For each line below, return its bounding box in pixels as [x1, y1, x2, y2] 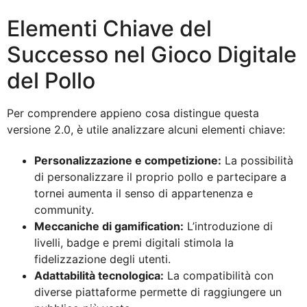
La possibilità [221, 153, 293, 168]
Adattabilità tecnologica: [34, 269, 164, 283]
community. [34, 203, 94, 217]
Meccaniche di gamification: [34, 219, 184, 234]
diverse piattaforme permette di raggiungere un [34, 285, 282, 299]
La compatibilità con [164, 269, 273, 283]
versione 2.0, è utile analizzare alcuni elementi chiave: [7, 123, 285, 137]
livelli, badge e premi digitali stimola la [34, 236, 234, 250]
